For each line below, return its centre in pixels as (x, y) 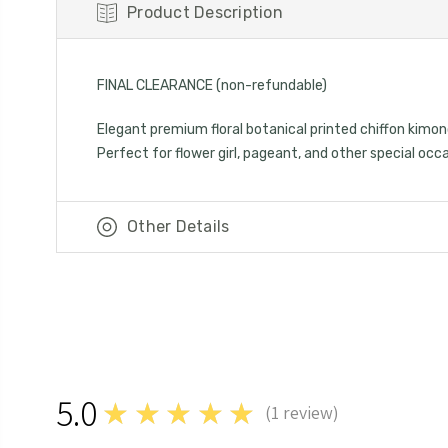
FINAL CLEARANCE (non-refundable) (212, 85)
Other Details (178, 226)
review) (309, 412)
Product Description (205, 12)
